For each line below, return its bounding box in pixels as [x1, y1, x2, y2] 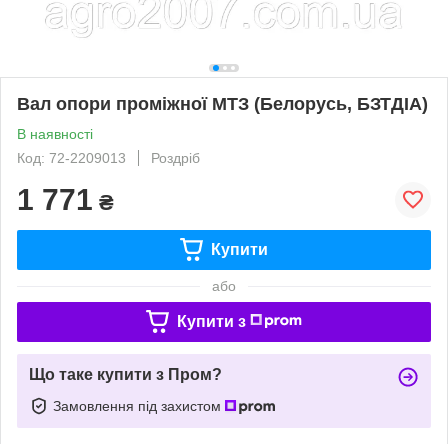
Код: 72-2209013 [17, 149, 126, 166]
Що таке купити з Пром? [29, 365, 222, 383]
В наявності [17, 125, 93, 142]
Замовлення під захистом [53, 397, 225, 414]
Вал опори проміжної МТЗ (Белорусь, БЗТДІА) [17, 93, 428, 114]
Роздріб [151, 149, 200, 166]
